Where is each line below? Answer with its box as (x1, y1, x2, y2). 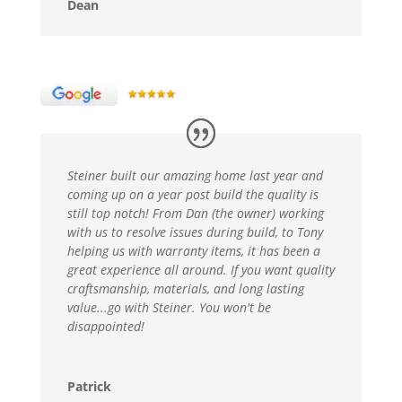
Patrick (66, 377, 111, 395)
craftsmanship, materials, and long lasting (66, 279, 304, 297)
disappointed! (66, 317, 144, 335)
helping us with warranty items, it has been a (66, 241, 320, 259)
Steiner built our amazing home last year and (66, 166, 323, 184)
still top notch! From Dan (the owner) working (66, 204, 324, 222)
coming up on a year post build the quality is (66, 185, 319, 203)
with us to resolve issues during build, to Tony (66, 223, 323, 240)
